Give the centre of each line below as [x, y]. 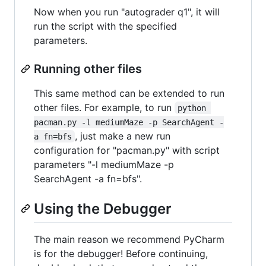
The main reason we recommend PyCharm [129, 239]
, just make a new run [124, 136]
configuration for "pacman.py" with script [127, 150]
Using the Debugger [103, 208]
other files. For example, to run [104, 107]
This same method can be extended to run [129, 93]
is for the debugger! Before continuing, [121, 253]
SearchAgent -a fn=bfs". [88, 178]
